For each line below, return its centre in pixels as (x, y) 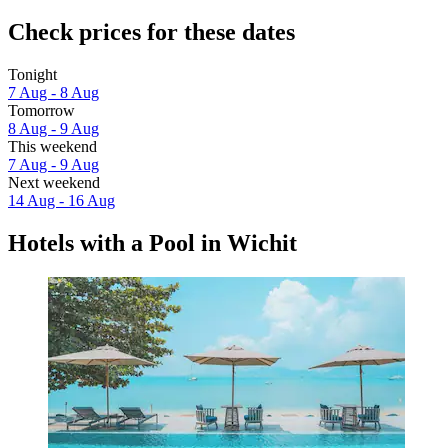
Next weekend (54, 183)
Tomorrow (41, 111)
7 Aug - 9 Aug (53, 165)
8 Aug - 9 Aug (53, 129)
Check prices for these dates (151, 32)
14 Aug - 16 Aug (61, 201)
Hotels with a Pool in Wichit (152, 242)
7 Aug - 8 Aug (53, 93)
